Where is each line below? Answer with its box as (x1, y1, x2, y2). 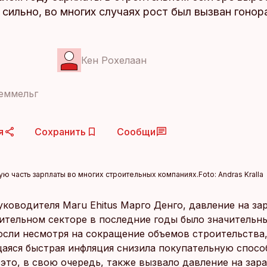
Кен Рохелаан (81, 54, 147, 66)
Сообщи (117, 126, 156, 138)
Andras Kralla (218, 170, 263, 179)
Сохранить (35, 126, 86, 138)
